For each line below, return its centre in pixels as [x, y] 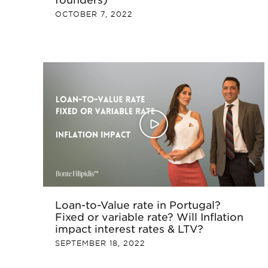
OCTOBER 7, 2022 [94, 14]
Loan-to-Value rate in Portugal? [138, 205]
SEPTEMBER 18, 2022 [100, 243]
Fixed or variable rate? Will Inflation [149, 217]
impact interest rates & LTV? [129, 229]
